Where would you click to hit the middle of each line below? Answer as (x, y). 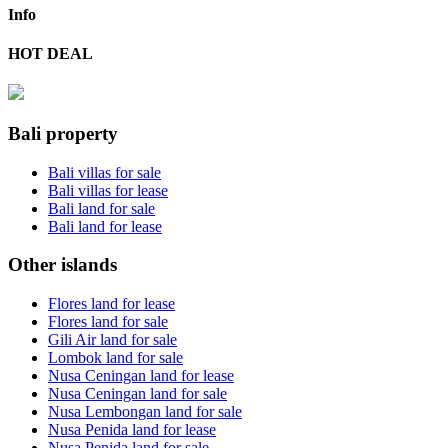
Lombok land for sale (115, 358)
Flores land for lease (111, 304)
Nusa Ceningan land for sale (137, 394)
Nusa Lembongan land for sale (145, 412)
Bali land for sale (101, 208)
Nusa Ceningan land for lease (141, 376)
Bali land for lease (105, 226)
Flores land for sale (108, 322)
